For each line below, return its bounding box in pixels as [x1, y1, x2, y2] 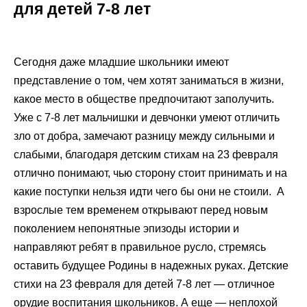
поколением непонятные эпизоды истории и [14, 222, 239, 234]
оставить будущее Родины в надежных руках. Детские [14, 259, 288, 271]
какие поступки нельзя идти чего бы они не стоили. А [14, 185, 284, 197]
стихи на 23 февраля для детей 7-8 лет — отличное [14, 278, 275, 290]
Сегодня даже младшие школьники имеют [14, 56, 229, 68]
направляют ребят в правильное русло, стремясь [14, 241, 266, 253]
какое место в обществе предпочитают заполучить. [14, 93, 274, 105]
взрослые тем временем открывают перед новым [14, 204, 268, 216]
